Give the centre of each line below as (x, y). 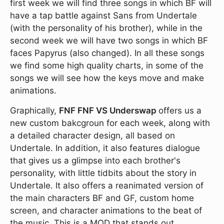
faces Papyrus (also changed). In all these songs (107, 53)
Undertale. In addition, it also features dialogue (105, 148)
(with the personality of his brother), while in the (106, 28)
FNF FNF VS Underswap (109, 111)
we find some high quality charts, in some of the (107, 66)
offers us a (180, 111)
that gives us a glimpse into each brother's (95, 161)
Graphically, (34, 111)
